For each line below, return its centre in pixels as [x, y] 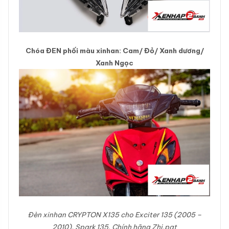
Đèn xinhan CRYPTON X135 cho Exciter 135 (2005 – [114, 214]
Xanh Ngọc [114, 63]
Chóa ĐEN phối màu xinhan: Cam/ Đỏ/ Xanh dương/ [114, 50]
